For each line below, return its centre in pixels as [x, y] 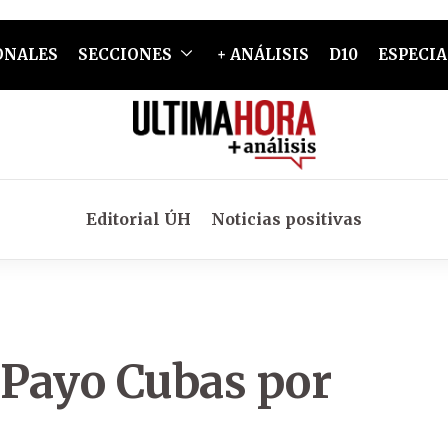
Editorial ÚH [138, 219]
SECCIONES [124, 54]
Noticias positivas [286, 219]
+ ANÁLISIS [262, 54]
